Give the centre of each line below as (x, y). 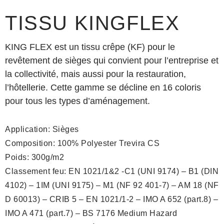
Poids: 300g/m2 (34, 157)
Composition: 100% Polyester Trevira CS (82, 143)
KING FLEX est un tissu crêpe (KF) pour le (90, 47)
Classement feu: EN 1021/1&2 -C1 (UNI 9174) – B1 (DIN (112, 171)
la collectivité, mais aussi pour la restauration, (95, 74)
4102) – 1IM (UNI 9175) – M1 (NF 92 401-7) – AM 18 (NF (112, 185)
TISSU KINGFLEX (92, 23)
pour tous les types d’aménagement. (77, 101)
